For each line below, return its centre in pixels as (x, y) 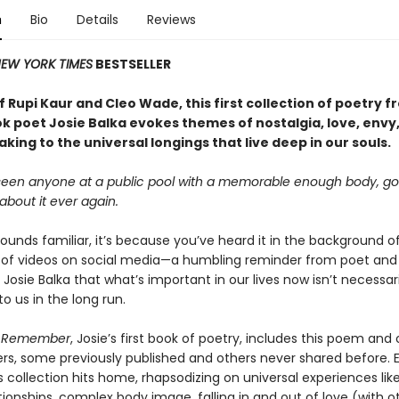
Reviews (171, 20)
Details (97, 20)
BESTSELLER (131, 64)
